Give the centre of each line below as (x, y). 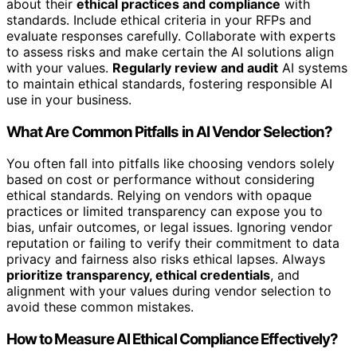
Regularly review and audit (195, 67)
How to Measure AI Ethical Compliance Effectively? (173, 339)
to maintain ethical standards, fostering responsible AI (169, 83)
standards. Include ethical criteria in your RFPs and (159, 20)
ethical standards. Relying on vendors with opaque (159, 196)
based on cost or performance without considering (161, 180)
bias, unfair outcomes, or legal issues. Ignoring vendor (169, 228)
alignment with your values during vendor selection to (169, 291)
